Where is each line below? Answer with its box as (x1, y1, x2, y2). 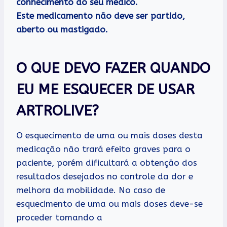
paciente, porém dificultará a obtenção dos (16, 157, 197, 168)
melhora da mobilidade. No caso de (16, 184, 165, 195)
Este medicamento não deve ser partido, (16, 10, 185, 21)
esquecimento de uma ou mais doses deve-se (16, 198, 203, 209)
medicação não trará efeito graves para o (16, 143, 191, 154)
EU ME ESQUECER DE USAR (16, 81, 195, 98)
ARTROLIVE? (16, 102, 99, 119)
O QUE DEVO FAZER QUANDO (16, 59, 210, 77)
